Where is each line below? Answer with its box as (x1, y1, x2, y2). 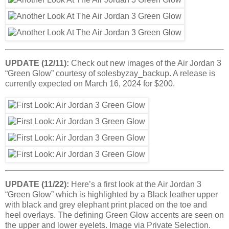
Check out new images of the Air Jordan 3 (69, 58, 221, 67)
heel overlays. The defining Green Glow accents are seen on (5, 211, 224, 220)
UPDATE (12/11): (5, 58, 69, 67)
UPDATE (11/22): (5, 180, 69, 189)
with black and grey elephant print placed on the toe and (5, 200, 207, 210)
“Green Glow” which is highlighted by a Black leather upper (5, 190, 218, 199)
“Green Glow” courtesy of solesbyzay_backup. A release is (5, 68, 215, 78)
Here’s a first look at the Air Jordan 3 (69, 180, 201, 189)
